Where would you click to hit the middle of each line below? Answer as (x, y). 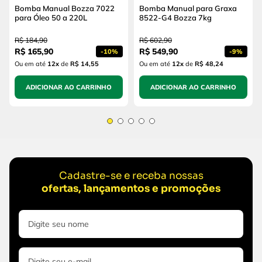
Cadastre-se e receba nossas (131, 176)
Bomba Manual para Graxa (188, 8)
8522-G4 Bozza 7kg (175, 18)
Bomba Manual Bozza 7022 (65, 8)
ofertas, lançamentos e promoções (131, 189)
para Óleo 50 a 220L (51, 18)
